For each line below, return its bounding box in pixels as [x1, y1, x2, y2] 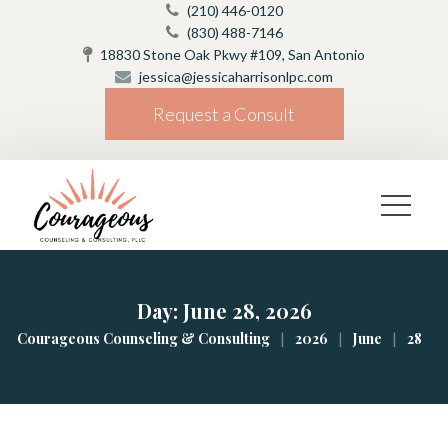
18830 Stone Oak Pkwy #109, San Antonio [100, 46, 365, 63]
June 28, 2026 [182, 297, 312, 324]
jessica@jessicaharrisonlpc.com [139, 68, 333, 85]
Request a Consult [153, 103, 295, 125]
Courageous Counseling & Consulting [16, 329, 270, 348]
